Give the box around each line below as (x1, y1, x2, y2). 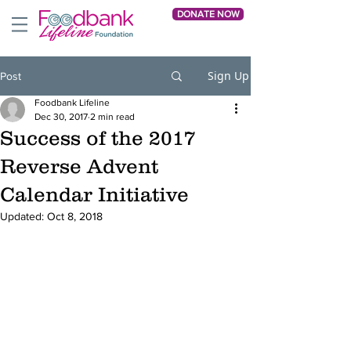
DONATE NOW (176, 9, 240, 20)
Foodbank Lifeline (34, 97, 110, 108)
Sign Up (208, 68, 249, 83)
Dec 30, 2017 (34, 111, 88, 122)
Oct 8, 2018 (47, 210, 103, 223)
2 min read (90, 111, 135, 122)
